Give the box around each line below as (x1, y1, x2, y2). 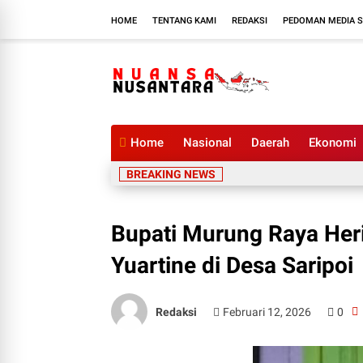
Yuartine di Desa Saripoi (111, 252, 353, 279)
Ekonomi (309, 135, 357, 150)
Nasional (183, 135, 232, 150)
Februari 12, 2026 (223, 305, 312, 318)
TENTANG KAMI (152, 15, 216, 26)
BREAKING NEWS (126, 168, 216, 181)
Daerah (251, 135, 289, 150)
